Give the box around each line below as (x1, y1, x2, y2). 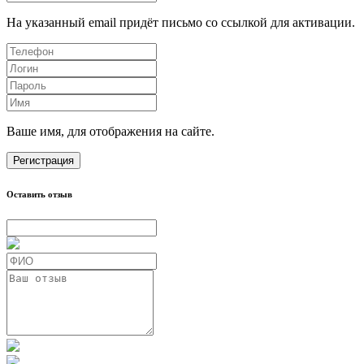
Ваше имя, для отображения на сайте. (6, 124, 214, 139)
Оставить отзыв (6, 189, 72, 200)
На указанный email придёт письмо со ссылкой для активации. (6, 15, 355, 30)
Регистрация (13, 154, 74, 167)
